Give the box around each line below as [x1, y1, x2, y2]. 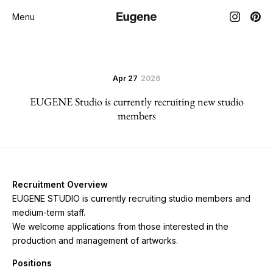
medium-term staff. [12, 207, 85, 218]
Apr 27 [113, 74, 138, 83]
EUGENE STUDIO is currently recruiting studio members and [12, 193, 250, 204]
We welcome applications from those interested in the [12, 221, 229, 232]
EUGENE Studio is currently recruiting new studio [29, 94, 244, 108]
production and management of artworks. [12, 235, 178, 246]
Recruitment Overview [12, 179, 108, 190]
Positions [12, 258, 52, 268]
